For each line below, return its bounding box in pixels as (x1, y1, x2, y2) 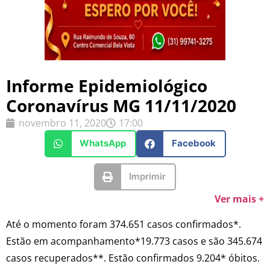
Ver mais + (215, 192, 264, 206)
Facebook (171, 137, 216, 149)
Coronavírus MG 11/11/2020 (6, 93, 236, 117)
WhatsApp (80, 137, 126, 149)
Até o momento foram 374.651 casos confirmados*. (6, 218, 241, 231)
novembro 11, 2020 (19, 116, 106, 130)
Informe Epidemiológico (6, 74, 207, 97)
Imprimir (129, 171, 166, 183)
